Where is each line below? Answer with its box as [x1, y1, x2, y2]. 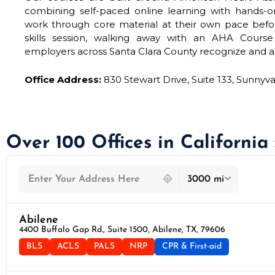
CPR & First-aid [162, 241, 222, 251]
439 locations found [6, 157, 105, 169]
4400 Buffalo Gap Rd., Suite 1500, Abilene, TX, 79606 [19, 225, 225, 234]
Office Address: [25, 73, 101, 85]
